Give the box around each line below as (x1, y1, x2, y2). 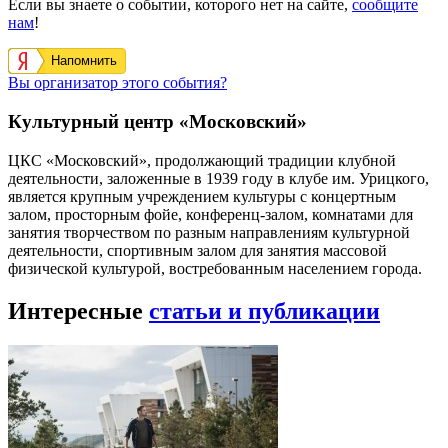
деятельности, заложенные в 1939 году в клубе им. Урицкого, (8, 169, 429, 187)
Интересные (8, 297, 149, 324)
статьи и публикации (149, 297, 380, 324)
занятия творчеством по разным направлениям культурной (8, 223, 410, 241)
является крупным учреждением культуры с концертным (8, 187, 396, 205)
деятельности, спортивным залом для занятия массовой (8, 241, 387, 259)
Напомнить (51, 53, 117, 69)
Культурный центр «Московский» (8, 111, 307, 133)
